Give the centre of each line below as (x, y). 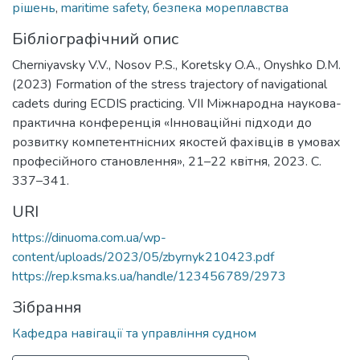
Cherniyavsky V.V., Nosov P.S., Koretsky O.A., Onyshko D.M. (176, 65)
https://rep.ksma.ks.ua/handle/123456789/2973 (149, 276)
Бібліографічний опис (95, 39)
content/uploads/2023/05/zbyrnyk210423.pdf (143, 257)
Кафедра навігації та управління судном (134, 333)
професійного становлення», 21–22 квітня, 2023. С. (167, 161)
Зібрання (47, 307)
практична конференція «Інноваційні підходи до (162, 123)
